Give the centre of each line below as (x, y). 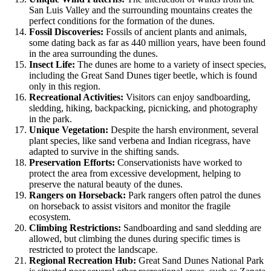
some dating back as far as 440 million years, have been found (147, 42)
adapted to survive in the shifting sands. (104, 151)
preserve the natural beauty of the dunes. (106, 184)
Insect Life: (52, 64)
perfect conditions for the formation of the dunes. (122, 21)
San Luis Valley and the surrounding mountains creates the (141, 10)
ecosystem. (50, 217)
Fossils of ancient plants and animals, (175, 31)
